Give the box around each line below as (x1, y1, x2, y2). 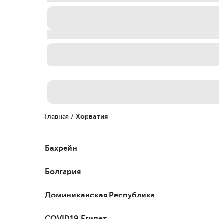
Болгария (45, 166, 81, 176)
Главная (45, 112, 69, 121)
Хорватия (76, 112, 108, 121)
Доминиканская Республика (45, 190, 155, 199)
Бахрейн (45, 143, 77, 153)
